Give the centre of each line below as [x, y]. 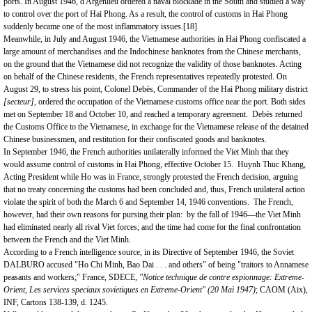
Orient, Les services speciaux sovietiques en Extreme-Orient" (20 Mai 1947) [130, 290]
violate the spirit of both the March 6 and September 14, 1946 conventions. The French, [148, 202]
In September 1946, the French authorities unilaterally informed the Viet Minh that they [146, 152]
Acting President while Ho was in [60, 177]
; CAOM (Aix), [282, 290]
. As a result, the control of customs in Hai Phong [206, 14]
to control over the [34, 14]
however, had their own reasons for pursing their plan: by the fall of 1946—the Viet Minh [152, 214]
